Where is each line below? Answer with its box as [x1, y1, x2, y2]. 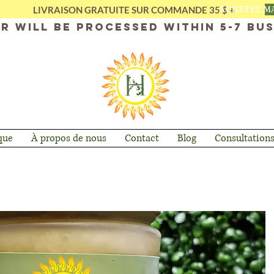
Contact [124, 131, 159, 145]
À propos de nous [31, 131, 106, 145]
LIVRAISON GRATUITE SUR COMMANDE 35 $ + [33, 4, 240, 15]
